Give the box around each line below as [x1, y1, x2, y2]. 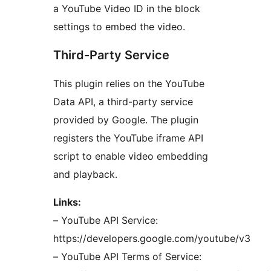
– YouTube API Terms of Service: [53, 250, 201, 263]
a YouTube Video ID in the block [53, 2, 200, 15]
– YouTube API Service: [53, 214, 158, 227]
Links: [53, 196, 81, 209]
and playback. [53, 168, 117, 181]
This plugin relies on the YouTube [53, 77, 204, 90]
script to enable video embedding [53, 150, 208, 163]
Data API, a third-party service [53, 96, 193, 108]
